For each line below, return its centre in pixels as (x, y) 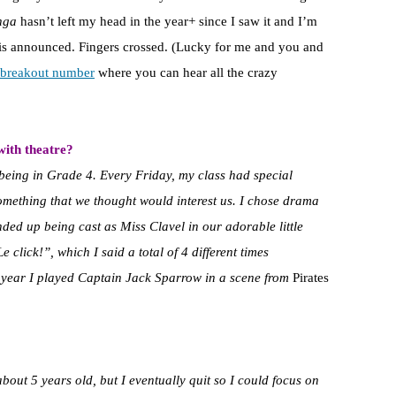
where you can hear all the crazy (186, 73)
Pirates (311, 278)
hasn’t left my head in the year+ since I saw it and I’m (167, 22)
